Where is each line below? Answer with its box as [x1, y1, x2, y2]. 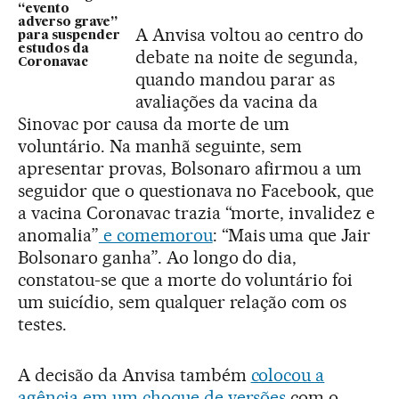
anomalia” [18, 224, 99, 246]
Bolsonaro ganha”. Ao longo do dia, [18, 246, 297, 268]
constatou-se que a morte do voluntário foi [18, 268, 354, 290]
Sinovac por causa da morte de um [18, 112, 290, 134]
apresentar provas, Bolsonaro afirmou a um [18, 157, 362, 179]
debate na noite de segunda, [135, 45, 358, 68]
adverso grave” [18, 15, 118, 28]
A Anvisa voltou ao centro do [135, 23, 364, 45]
